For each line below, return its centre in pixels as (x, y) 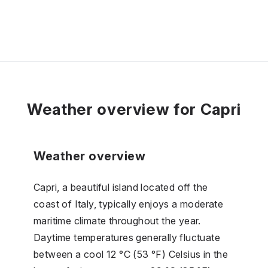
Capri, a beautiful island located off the (121, 187)
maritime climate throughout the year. (117, 220)
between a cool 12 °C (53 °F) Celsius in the (131, 254)
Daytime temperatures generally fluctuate (127, 237)
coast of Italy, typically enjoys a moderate (129, 204)
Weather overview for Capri (134, 109)
